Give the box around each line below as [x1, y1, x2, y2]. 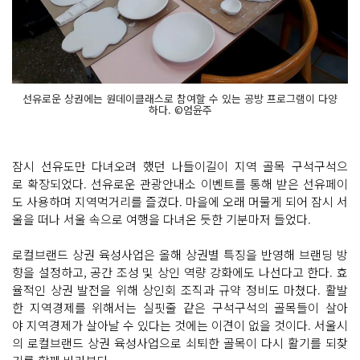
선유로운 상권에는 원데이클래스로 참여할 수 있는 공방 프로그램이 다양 [22, 91, 337, 106]
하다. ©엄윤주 [148, 102, 212, 117]
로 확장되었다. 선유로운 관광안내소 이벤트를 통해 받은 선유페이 [12, 175, 348, 192]
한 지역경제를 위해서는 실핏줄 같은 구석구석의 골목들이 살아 [12, 299, 348, 316]
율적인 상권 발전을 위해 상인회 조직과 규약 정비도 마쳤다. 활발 [12, 281, 348, 298]
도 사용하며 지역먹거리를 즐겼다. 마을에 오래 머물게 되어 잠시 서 [12, 193, 348, 210]
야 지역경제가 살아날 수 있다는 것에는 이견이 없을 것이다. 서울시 [12, 317, 348, 333]
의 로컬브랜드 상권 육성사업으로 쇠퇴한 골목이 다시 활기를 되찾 [12, 334, 348, 351]
